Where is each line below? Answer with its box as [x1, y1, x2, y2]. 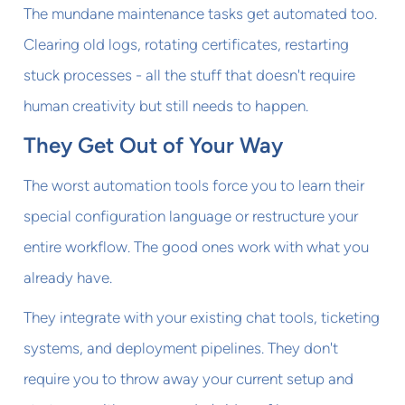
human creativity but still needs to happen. [24, 96, 309, 115]
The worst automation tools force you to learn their [24, 175, 365, 194]
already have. [24, 268, 113, 287]
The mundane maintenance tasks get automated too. [24, 4, 378, 23]
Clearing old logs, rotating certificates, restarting [24, 34, 350, 53]
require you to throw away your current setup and [24, 369, 354, 388]
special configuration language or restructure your [24, 206, 359, 225]
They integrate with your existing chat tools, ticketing [24, 307, 381, 326]
